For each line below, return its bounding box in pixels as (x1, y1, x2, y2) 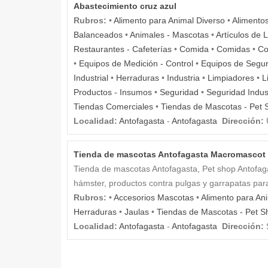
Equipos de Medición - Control (79, 59, 193, 69)
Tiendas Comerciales (74, 102, 153, 112)
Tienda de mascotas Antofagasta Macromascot (74, 150, 266, 160)
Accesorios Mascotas (114, 193, 194, 203)
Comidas (217, 44, 250, 54)
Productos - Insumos (74, 87, 152, 98)
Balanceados (74, 30, 123, 40)
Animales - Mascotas (130, 30, 209, 40)
